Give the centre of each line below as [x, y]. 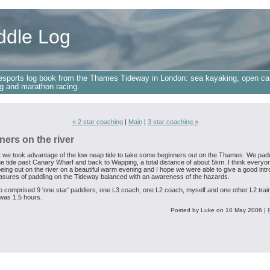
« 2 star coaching [97, 122]
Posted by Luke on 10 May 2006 [216, 210]
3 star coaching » [173, 122]
